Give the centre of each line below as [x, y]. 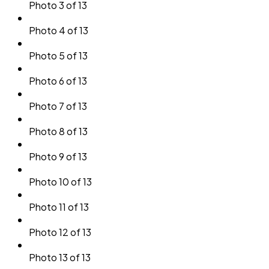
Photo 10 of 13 [60, 181]
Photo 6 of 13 [58, 80]
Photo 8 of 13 [58, 131]
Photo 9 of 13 [58, 156]
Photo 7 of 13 [58, 106]
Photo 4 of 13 [59, 30]
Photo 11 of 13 [59, 207]
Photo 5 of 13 [58, 55]
